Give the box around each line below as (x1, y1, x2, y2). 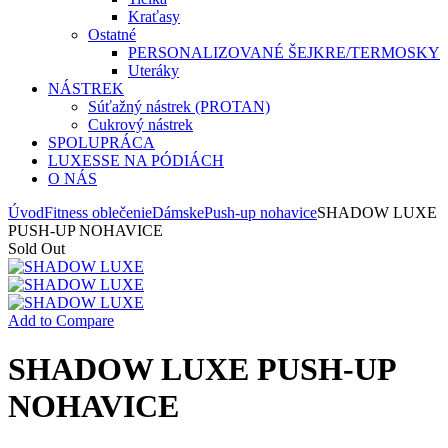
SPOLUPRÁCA (48, 134, 155, 151)
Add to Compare (8, 312, 114, 329)
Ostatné (88, 26, 136, 43)
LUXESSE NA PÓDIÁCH (48, 152, 224, 169)
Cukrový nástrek (88, 116, 193, 133)
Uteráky (128, 62, 179, 79)
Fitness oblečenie (44, 204, 152, 221)
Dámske (152, 204, 204, 221)
